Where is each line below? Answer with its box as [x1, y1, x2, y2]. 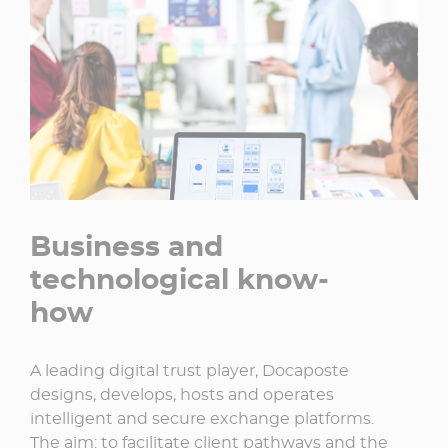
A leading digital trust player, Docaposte [30, 360, 349, 380]
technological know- [30, 261, 329, 296]
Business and [30, 228, 223, 263]
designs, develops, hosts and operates [30, 384, 334, 404]
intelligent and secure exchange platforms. [30, 408, 374, 428]
